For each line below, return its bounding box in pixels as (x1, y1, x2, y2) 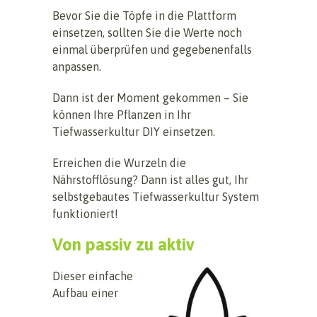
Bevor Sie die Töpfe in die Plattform (52, 8, 236, 22)
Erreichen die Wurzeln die (52, 156, 186, 169)
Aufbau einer (52, 286, 118, 299)
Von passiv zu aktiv (52, 234, 195, 254)
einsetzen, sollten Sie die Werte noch (52, 25, 242, 39)
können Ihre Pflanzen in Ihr (52, 108, 191, 121)
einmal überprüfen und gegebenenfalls (52, 42, 252, 56)
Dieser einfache (52, 269, 133, 282)
